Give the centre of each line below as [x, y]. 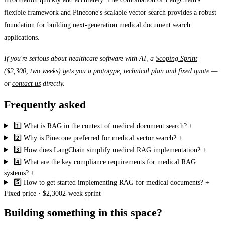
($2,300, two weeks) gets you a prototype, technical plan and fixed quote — [111, 71]
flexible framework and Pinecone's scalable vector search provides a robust [110, 12]
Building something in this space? [83, 213]
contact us [26, 84]
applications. [22, 37]
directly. [53, 84]
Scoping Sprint [177, 59]
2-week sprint [82, 193]
